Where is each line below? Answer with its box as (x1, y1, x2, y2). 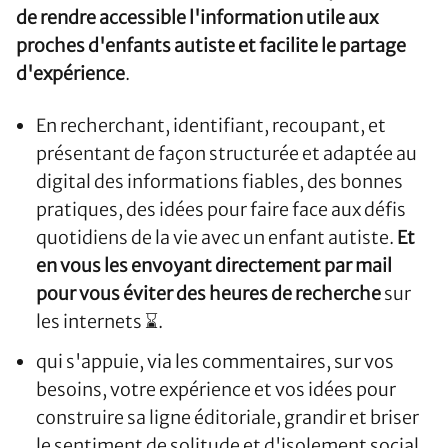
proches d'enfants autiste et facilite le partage (16, 34, 406, 58)
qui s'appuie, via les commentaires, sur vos (36, 350, 394, 374)
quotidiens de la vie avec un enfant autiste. (36, 226, 397, 250)
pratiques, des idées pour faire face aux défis (36, 198, 406, 222)
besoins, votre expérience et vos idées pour (36, 378, 396, 402)
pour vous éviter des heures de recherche (36, 282, 381, 306)
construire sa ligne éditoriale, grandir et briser (36, 406, 419, 430)
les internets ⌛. (36, 310, 163, 334)
